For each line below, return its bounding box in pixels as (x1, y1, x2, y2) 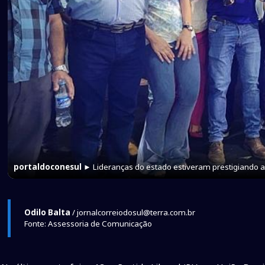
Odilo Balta (24, 206, 70, 218)
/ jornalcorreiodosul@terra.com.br (70, 206, 195, 218)
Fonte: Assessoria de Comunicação (24, 218, 152, 229)
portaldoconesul (14, 161, 82, 172)
